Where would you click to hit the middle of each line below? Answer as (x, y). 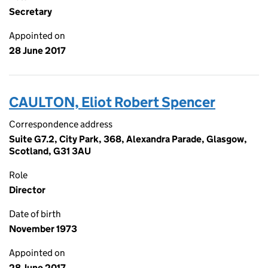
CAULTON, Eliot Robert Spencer (112, 102)
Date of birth (35, 214)
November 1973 (43, 229)
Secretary (31, 12)
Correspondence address (61, 124)
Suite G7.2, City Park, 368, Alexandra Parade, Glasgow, (128, 139)
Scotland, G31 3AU (50, 151)
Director (27, 190)
